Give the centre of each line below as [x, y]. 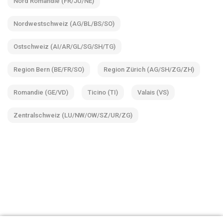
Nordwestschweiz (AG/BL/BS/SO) [64, 23]
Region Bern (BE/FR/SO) [49, 69]
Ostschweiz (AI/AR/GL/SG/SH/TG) [64, 46]
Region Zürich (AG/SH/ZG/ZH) [149, 69]
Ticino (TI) [103, 92]
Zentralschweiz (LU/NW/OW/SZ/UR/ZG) [73, 115]
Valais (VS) [153, 92]
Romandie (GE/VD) [41, 92]
